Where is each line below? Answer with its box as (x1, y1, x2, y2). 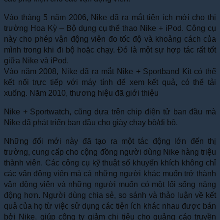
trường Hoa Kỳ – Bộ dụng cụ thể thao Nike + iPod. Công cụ (4, 24, 216, 32)
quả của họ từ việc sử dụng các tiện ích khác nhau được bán (4, 201, 216, 210)
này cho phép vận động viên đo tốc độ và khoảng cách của (4, 34, 216, 43)
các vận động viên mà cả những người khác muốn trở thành (4, 169, 216, 178)
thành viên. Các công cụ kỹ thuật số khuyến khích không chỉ (4, 158, 216, 167)
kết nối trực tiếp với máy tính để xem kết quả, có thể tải (4, 78, 216, 86)
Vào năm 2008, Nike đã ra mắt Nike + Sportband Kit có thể (4, 67, 216, 76)
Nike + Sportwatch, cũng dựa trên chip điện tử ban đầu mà (4, 107, 216, 116)
